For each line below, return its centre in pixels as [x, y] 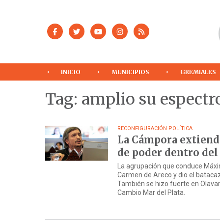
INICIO [71, 72]
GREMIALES [198, 72]
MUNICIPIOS [131, 72]
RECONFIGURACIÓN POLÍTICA [155, 129]
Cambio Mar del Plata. [151, 193]
